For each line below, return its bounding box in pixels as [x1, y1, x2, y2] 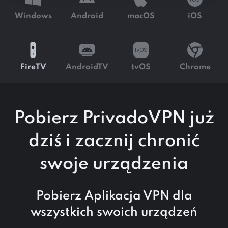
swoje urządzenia [40, 156, 188, 174]
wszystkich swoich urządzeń [31, 206, 197, 219]
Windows [14, 12, 52, 20]
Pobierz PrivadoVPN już [14, 110, 214, 128]
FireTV [20, 63, 46, 71]
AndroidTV [66, 63, 108, 71]
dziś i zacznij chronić [28, 133, 200, 151]
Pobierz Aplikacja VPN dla [36, 190, 192, 203]
